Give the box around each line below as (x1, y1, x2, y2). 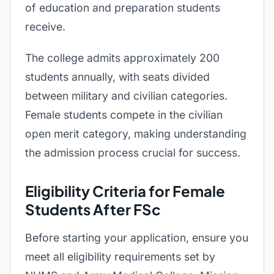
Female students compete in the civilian (25, 108, 223, 121)
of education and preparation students (25, 1, 220, 14)
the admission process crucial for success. (25, 146, 240, 159)
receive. (25, 20, 65, 33)
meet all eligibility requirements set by (25, 250, 215, 263)
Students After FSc (25, 200, 161, 218)
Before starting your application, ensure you (25, 231, 248, 244)
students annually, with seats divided (25, 70, 210, 83)
